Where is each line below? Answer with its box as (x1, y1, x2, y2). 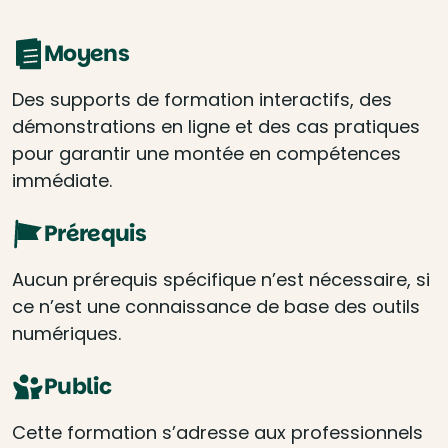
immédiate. (12, 168, 112, 193)
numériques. (12, 321, 121, 346)
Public (44, 371, 112, 402)
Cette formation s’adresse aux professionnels (12, 420, 423, 445)
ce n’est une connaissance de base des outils (12, 294, 420, 319)
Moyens (44, 38, 130, 69)
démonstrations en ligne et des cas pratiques (12, 114, 420, 139)
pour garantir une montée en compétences (12, 141, 401, 166)
